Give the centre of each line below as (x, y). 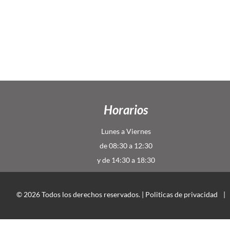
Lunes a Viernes (126, 131)
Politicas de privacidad (181, 194)
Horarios (126, 110)
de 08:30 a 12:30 (126, 146)
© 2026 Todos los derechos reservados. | (81, 194)
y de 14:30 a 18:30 (126, 160)
